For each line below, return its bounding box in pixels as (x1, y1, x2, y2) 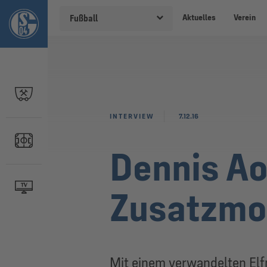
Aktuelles (182, 13, 216, 23)
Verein (233, 13, 256, 23)
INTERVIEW (109, 112, 154, 120)
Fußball (70, 13, 98, 24)
